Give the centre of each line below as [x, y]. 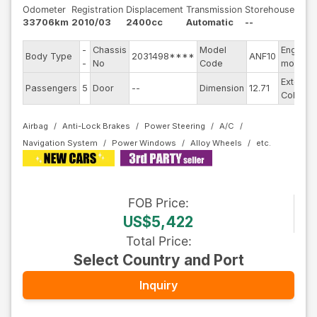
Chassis [110, 50]
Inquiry [158, 285]
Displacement [155, 10]
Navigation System [60, 143]
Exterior [298, 82]
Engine [295, 50]
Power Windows [144, 143]
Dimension [222, 88]
